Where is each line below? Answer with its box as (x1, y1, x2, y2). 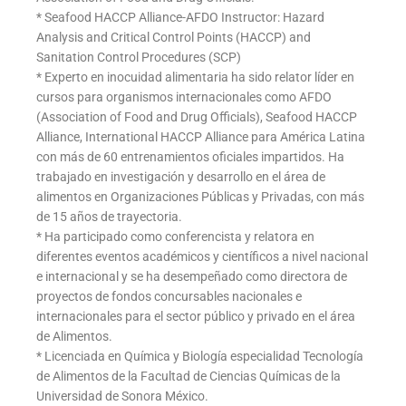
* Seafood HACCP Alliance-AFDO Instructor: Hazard (36, 10, 324, 25)
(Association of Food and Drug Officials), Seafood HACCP (36, 110, 357, 125)
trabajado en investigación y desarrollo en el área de (36, 169, 325, 185)
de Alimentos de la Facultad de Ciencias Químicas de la (36, 369, 341, 384)
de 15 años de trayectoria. (36, 209, 182, 225)
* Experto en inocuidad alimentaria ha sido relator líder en (36, 70, 354, 85)
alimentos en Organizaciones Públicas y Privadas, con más (36, 189, 364, 205)
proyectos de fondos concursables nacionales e (36, 289, 302, 304)
